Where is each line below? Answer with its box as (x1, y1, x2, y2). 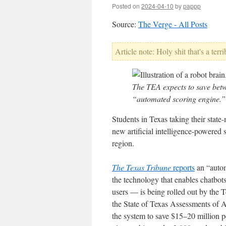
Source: (112, 19, 138, 29)
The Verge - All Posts (138, 19, 207, 29)
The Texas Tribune (112, 162, 171, 173)
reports (171, 162, 195, 173)
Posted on (112, 2, 140, 10)
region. (112, 138, 134, 148)
